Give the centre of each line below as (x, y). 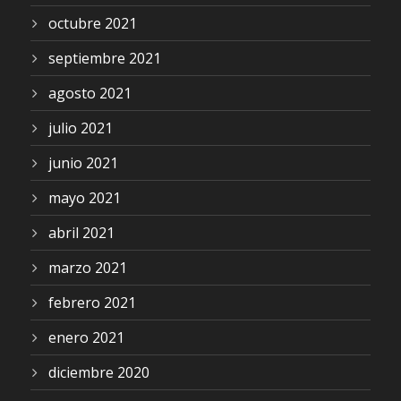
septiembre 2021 (105, 58)
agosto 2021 (90, 93)
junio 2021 (83, 163)
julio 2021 (81, 128)
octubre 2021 (93, 23)
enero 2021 (86, 337)
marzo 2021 (88, 268)
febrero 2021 (92, 303)
